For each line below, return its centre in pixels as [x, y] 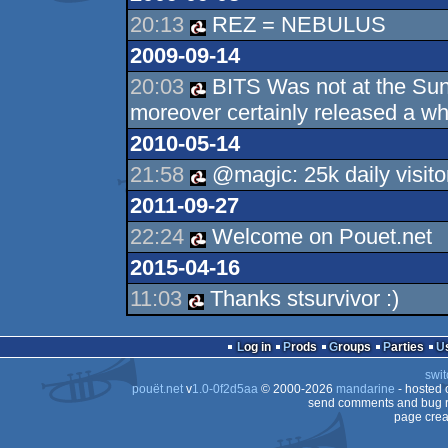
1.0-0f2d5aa [224, 389]
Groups [354, 347]
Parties [407, 347]
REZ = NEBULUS [295, 24]
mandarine [365, 389]
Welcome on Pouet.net [318, 236]
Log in [257, 347]
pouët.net [157, 389]
